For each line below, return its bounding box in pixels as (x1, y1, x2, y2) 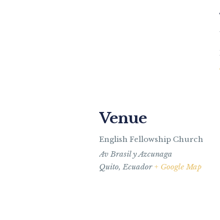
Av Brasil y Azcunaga (99, 149, 172, 159)
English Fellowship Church (99, 134, 203, 144)
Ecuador (123, 162, 152, 171)
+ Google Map (154, 162, 201, 171)
